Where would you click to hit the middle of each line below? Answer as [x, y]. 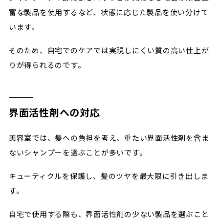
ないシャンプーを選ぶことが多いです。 [78, 152]
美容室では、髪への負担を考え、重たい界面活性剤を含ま [109, 138]
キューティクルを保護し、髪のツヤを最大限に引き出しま [109, 176]
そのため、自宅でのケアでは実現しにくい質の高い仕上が [109, 50]
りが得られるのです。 [47, 65]
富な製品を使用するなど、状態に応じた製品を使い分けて [109, 12]
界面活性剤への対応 [54, 112]
